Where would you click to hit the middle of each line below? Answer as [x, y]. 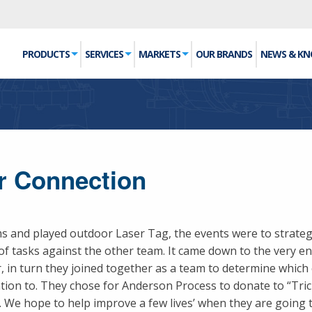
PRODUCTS [46, 54]
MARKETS [159, 54]
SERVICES [104, 54]
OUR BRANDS [224, 54]
